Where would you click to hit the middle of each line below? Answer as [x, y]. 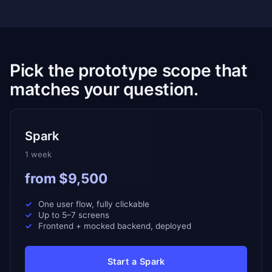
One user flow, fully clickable [94, 204]
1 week [38, 155]
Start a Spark [136, 261]
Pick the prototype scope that [129, 71]
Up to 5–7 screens [74, 215]
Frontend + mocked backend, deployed [115, 226]
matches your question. [104, 90]
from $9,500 [66, 178]
